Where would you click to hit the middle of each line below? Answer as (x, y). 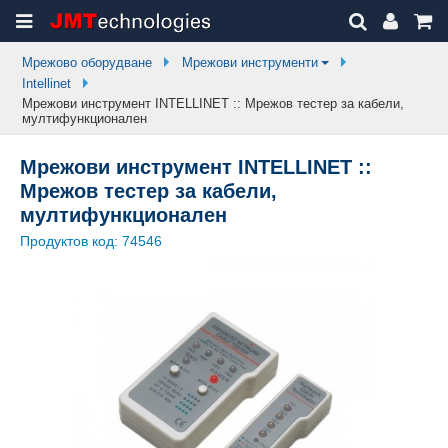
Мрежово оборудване (87, 63)
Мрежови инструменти (250, 63)
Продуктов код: (71, 241)
